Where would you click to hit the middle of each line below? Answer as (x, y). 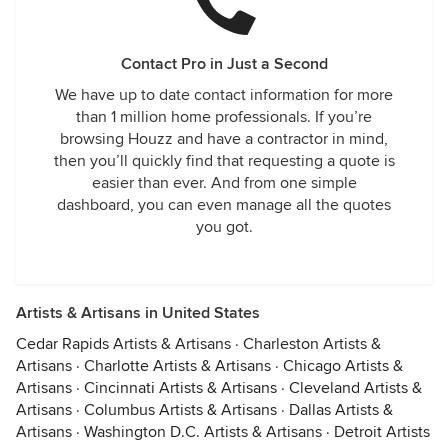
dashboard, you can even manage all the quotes (224, 205)
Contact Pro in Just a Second (224, 64)
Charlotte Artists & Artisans (177, 366)
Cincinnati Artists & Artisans (180, 388)
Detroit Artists (382, 432)
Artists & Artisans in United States (138, 313)
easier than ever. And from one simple (224, 183)
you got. (224, 227)
